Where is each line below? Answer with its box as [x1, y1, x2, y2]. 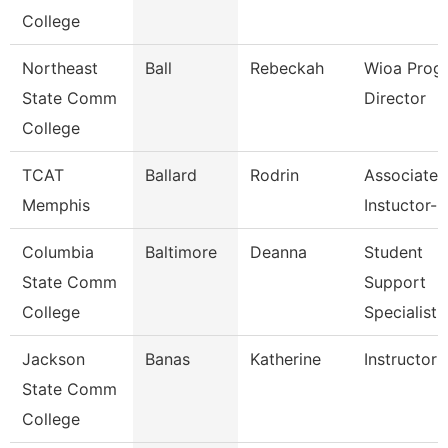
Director [364, 88, 426, 108]
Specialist [364, 302, 437, 322]
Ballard [145, 165, 197, 185]
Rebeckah [250, 58, 324, 78]
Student [364, 242, 423, 262]
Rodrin [250, 165, 299, 185]
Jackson [22, 349, 85, 369]
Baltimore [145, 242, 217, 262]
